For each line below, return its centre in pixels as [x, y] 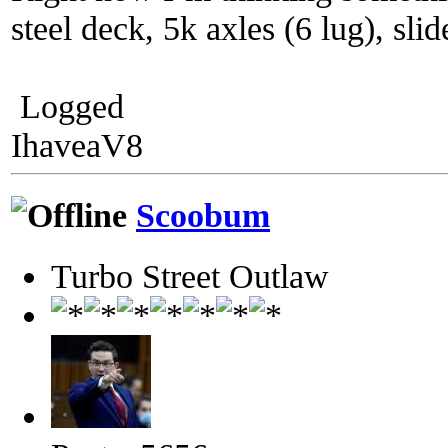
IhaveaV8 [77, 145]
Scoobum [203, 215]
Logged [67, 106]
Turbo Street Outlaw [190, 275]
